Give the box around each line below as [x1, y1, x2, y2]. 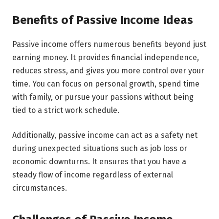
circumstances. [12, 183, 67, 193]
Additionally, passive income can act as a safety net [12, 131, 197, 140]
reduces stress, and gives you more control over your [12, 66, 204, 75]
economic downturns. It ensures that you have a [12, 157, 186, 167]
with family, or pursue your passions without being [12, 92, 194, 102]
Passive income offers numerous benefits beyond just [12, 39, 206, 49]
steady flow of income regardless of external [12, 170, 173, 180]
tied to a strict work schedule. [12, 105, 119, 115]
